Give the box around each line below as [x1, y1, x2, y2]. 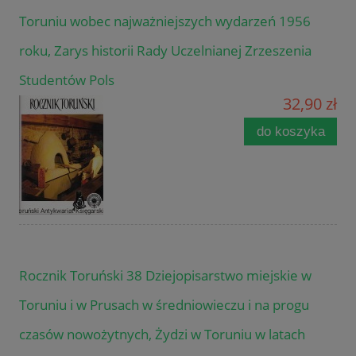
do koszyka [256, 123, 325, 139]
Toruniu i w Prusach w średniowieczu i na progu [19, 295, 309, 314]
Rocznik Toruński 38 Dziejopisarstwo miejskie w [19, 265, 311, 284]
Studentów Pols [19, 70, 114, 89]
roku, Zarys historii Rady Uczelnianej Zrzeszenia [19, 41, 311, 60]
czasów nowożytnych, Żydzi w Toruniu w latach [19, 324, 305, 343]
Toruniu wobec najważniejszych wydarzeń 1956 [19, 11, 311, 30]
